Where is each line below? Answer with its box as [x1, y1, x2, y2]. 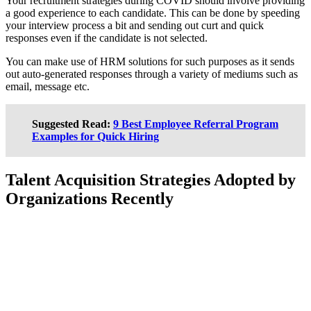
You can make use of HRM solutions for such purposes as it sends [6, 55, 294, 67]
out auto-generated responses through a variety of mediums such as [6, 67, 298, 80]
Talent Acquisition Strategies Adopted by [6, 170, 296, 189]
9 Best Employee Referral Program [113, 117, 278, 130]
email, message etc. [6, 80, 90, 92]
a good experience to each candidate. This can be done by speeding [6, 6, 300, 19]
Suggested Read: [32, 117, 113, 130]
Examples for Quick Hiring [32, 130, 159, 142]
